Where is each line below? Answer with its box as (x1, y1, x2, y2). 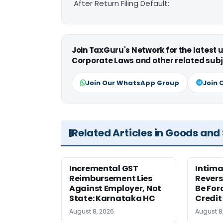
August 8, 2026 (69, 207, 114, 216)
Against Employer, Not (69, 183, 161, 194)
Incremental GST (69, 163, 138, 174)
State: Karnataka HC (69, 193, 155, 204)
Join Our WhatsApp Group (86, 78, 179, 88)
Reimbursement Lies (69, 173, 152, 184)
